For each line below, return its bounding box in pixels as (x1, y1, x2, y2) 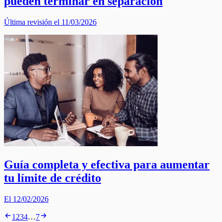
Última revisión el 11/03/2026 (4, 18, 97, 27)
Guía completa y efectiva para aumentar (4, 158, 210, 171)
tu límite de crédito (4, 171, 101, 185)
